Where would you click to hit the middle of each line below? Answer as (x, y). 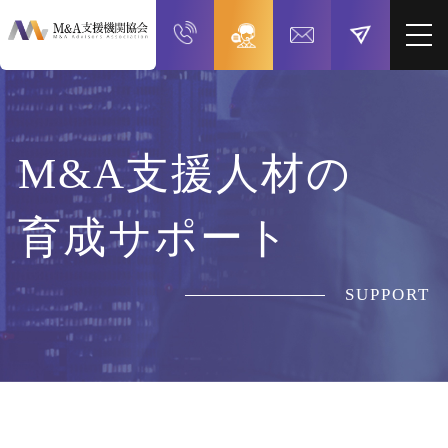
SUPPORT (388, 294)
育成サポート (154, 237)
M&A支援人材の (184, 173)
